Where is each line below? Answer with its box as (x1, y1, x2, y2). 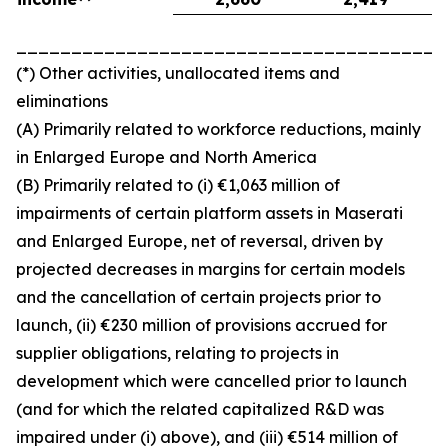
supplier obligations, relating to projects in (16, 343, 339, 363)
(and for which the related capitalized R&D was (16, 399, 384, 419)
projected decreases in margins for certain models (16, 259, 405, 279)
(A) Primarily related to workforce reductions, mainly (16, 119, 421, 139)
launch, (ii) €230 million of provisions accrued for (16, 315, 387, 335)
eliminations (16, 91, 108, 111)
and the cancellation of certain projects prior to (16, 287, 381, 307)
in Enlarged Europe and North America (16, 147, 317, 167)
